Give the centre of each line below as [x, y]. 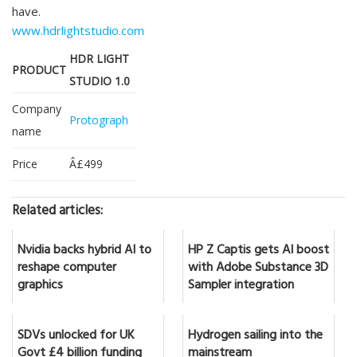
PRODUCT [39, 70]
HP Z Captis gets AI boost [259, 251]
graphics [40, 286]
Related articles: [57, 213]
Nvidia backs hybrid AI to [84, 251]
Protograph [99, 120]
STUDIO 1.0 [100, 81]
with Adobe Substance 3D [258, 269]
